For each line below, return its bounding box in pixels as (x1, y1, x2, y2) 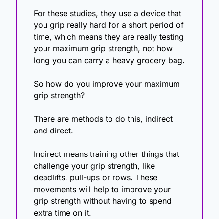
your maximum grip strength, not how (34, 44, 173, 54)
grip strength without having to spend (34, 196, 172, 206)
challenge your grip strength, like (34, 161, 155, 171)
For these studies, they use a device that (34, 8, 181, 19)
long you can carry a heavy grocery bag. (34, 55, 185, 66)
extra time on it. (34, 208, 94, 218)
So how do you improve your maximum (34, 79, 180, 89)
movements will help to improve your (34, 184, 171, 195)
